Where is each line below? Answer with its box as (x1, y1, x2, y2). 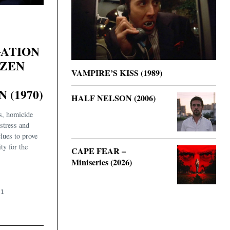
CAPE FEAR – (71, 144, 126, 157)
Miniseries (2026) (71, 156, 132, 168)
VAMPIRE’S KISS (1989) (71, 66, 162, 79)
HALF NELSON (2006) (71, 91, 156, 104)
